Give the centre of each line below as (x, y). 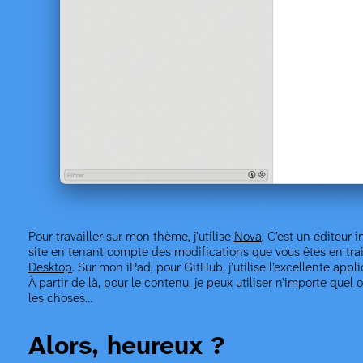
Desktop (50, 268)
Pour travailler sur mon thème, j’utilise (131, 237)
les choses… (60, 299)
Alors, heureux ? (126, 348)
